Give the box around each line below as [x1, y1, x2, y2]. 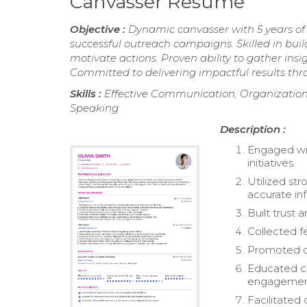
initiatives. [247, 156, 296, 169]
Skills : [70, 87, 104, 100]
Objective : [70, 23, 128, 36]
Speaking [70, 101, 119, 114]
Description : [220, 123, 286, 136]
